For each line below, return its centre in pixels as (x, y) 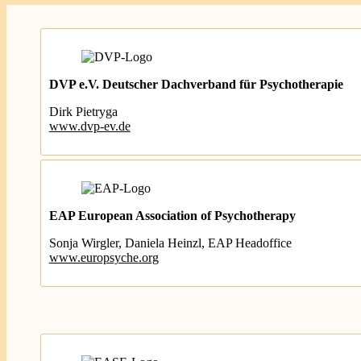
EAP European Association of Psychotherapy (172, 216)
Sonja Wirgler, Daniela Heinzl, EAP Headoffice (170, 243)
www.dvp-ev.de (89, 126)
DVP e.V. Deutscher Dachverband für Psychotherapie (196, 84)
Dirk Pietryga (83, 112)
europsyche (109, 257)
